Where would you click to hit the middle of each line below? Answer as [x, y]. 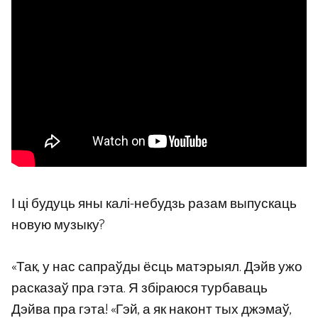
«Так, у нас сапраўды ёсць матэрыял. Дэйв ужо [157, 267]
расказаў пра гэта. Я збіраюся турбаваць [139, 288]
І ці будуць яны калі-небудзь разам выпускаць [154, 204]
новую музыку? [58, 226]
